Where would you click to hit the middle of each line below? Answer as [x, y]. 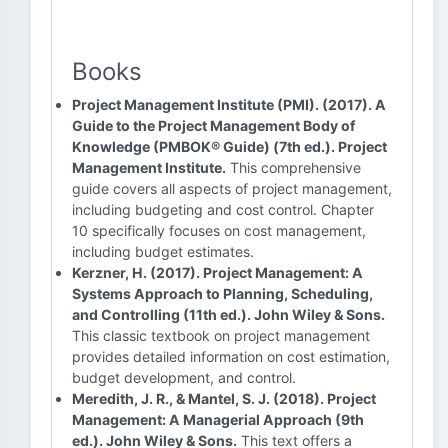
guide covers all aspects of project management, [232, 188]
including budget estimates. [163, 251]
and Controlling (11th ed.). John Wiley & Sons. [228, 314]
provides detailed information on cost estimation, [231, 356]
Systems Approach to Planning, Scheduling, [222, 293]
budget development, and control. [184, 377]
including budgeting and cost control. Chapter [223, 209]
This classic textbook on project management [221, 335]
